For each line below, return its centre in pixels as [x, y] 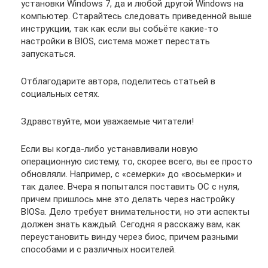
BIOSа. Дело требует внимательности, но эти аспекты [135, 211]
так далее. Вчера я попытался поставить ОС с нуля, [130, 186]
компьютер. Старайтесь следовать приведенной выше [136, 16]
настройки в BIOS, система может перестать [115, 41]
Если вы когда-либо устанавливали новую [109, 149]
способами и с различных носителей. [98, 249]
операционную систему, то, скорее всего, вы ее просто [137, 161]
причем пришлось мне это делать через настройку [128, 199]
